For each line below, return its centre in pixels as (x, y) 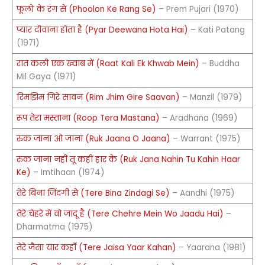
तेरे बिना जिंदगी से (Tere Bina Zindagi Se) (93, 193)
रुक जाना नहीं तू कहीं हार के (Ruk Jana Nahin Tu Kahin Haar (128, 159)
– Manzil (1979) (211, 97)
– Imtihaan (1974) (67, 172)
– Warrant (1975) (205, 138)
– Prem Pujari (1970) (197, 9)
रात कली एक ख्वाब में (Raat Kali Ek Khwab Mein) (108, 63)
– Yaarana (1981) (211, 247)
